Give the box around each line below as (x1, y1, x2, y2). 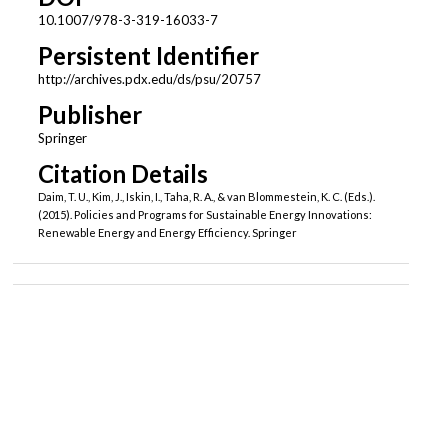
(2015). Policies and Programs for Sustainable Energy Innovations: (37, 208, 372, 222)
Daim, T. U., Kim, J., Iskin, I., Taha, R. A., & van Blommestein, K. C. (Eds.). (37, 190, 375, 204)
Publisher (37, 100, 142, 130)
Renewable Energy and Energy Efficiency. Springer (37, 226, 297, 240)
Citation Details (37, 159, 208, 189)
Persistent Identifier (37, 41, 259, 71)
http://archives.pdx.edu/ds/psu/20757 (37, 71, 261, 88)
